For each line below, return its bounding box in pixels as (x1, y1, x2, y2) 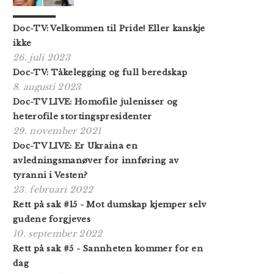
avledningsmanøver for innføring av (13, 155, 179, 166)
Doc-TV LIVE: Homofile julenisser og (13, 96, 178, 107)
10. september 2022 (13, 228, 103, 239)
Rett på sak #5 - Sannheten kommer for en (13, 243, 203, 254)
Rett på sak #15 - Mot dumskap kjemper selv (13, 199, 207, 210)
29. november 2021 (13, 125, 102, 136)
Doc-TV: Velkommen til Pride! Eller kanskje (13, 23, 206, 34)
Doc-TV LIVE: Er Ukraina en (13, 140, 138, 151)
